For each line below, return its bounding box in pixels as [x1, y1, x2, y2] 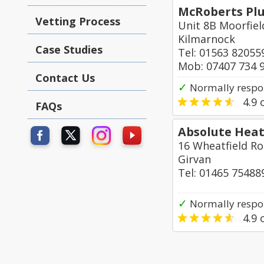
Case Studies [35, 42, 103, 57]
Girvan [178, 152, 211, 166]
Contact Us [35, 71, 95, 85]
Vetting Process [35, 14, 120, 28]
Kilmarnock [178, 32, 235, 46]
